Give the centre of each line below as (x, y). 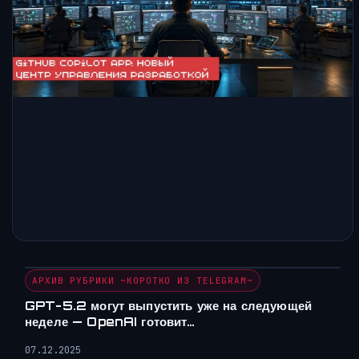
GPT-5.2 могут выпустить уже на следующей (168, 306)
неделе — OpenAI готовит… (110, 322)
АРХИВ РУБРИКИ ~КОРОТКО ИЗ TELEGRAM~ (143, 281)
